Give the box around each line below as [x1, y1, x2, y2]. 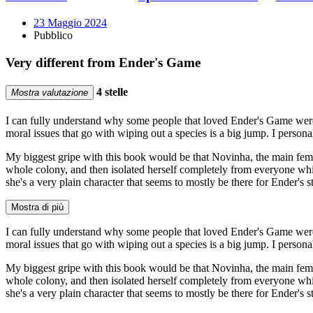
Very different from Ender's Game [6, 54, 201, 70]
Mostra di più [11, 202, 64, 213]
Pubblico [34, 29, 73, 42]
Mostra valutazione [11, 87, 88, 99]
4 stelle [94, 86, 128, 99]
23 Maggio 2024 [34, 17, 107, 29]
